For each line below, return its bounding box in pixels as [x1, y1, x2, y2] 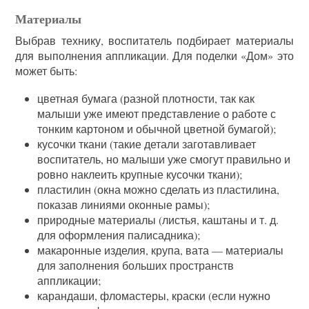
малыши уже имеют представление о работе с [37, 106, 277, 121]
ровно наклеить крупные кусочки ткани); [37, 166, 243, 181]
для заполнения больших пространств [37, 257, 235, 272]
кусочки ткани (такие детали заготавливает [37, 136, 257, 151]
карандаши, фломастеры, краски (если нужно [37, 288, 271, 303]
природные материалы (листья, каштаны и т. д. [37, 212, 279, 227]
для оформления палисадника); [37, 227, 201, 242]
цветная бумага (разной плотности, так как [37, 90, 255, 106]
